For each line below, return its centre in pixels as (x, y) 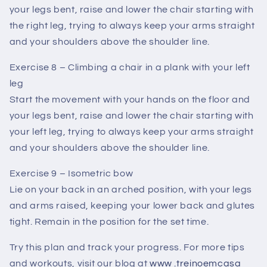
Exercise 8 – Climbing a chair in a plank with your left (130, 68)
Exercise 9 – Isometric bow (71, 173)
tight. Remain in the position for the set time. (109, 221)
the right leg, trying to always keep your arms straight (132, 26)
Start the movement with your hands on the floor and (130, 100)
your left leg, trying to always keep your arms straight (131, 132)
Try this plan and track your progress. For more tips (127, 247)
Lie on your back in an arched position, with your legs (131, 189)
